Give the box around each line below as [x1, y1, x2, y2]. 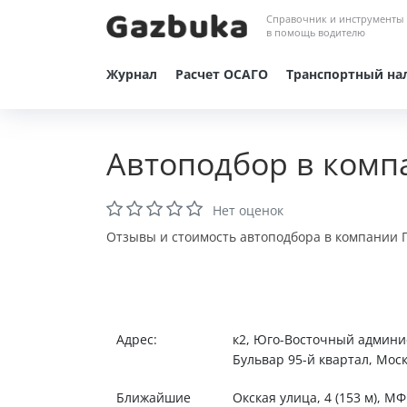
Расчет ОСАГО [175, 65, 268, 83]
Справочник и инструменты [266, 12, 404, 25]
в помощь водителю [266, 25, 366, 39]
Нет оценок [213, 202, 283, 219]
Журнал [106, 65, 157, 83]
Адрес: [115, 331, 157, 348]
